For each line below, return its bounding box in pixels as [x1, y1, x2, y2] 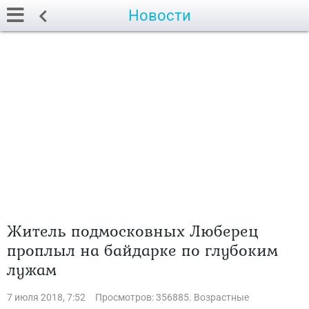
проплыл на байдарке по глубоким [7, 238, 278, 262]
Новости [128, 7, 191, 24]
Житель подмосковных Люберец [7, 219, 258, 243]
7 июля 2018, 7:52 [7, 292, 86, 303]
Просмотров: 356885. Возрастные [95, 292, 249, 303]
